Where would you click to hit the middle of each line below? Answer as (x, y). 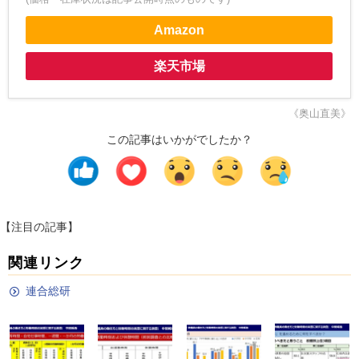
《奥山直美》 (320, 113)
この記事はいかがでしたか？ (179, 139)
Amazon (179, 30)
